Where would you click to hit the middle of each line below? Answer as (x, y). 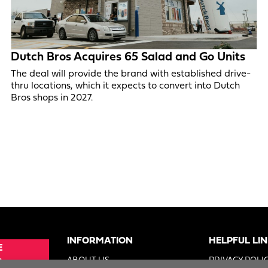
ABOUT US (89, 260)
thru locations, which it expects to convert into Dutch (126, 86)
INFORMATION (100, 241)
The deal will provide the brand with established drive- (131, 74)
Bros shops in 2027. (52, 98)
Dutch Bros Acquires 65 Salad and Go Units (128, 57)
